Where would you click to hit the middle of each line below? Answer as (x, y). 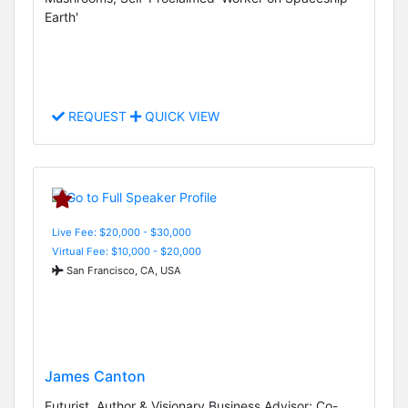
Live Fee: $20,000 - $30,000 (122, 232)
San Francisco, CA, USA (122, 270)
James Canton (95, 376)
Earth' (61, 17)
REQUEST (97, 117)
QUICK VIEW (180, 117)
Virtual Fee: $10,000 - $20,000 (127, 251)
